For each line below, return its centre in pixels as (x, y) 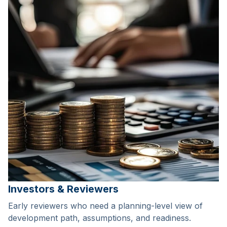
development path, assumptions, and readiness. (100, 218)
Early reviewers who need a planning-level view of (105, 205)
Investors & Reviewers (63, 189)
